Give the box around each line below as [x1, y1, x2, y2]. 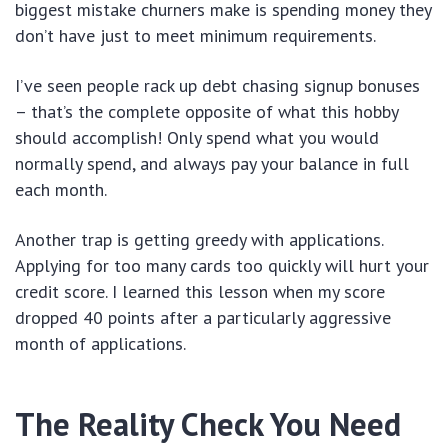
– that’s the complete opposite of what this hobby [15, 100, 398, 124]
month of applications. [15, 332, 186, 356]
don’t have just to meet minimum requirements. [15, 24, 376, 48]
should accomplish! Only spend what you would [15, 126, 379, 150]
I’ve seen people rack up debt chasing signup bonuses [15, 74, 420, 98]
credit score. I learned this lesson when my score [15, 280, 385, 304]
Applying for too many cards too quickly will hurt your [15, 254, 429, 278]
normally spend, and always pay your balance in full [15, 152, 409, 176]
